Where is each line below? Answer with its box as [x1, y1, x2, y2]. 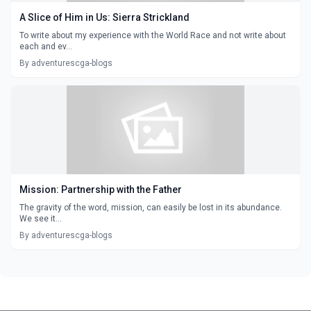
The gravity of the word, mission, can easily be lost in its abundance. [19, 203, 282, 212]
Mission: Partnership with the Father [19, 184, 182, 195]
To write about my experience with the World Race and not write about [19, 31, 286, 40]
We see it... [19, 214, 62, 224]
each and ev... [19, 42, 72, 51]
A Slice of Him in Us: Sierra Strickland [19, 12, 190, 23]
